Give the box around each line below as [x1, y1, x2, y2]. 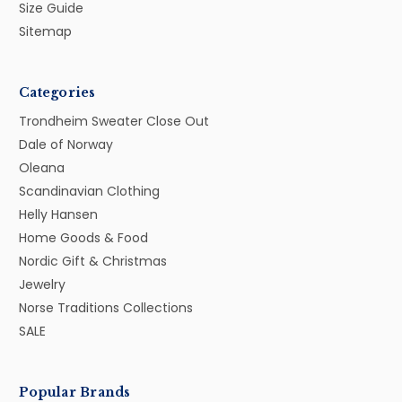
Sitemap [19, 22, 72, 40]
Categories [19, 83, 96, 100]
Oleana [19, 158, 65, 177]
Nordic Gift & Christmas [19, 251, 167, 270]
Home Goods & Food [19, 228, 148, 247]
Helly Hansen [19, 205, 98, 223]
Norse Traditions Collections [19, 298, 193, 317]
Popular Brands [19, 383, 131, 400]
